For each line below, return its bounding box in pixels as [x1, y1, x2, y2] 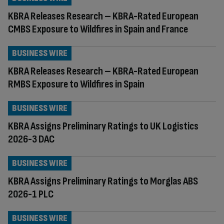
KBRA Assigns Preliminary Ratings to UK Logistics [8, 119, 198, 133]
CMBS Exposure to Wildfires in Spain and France [8, 22, 188, 36]
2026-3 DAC [8, 132, 54, 146]
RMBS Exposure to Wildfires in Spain [8, 77, 144, 91]
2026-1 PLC [8, 187, 53, 201]
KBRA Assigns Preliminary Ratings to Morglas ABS [8, 174, 198, 188]
